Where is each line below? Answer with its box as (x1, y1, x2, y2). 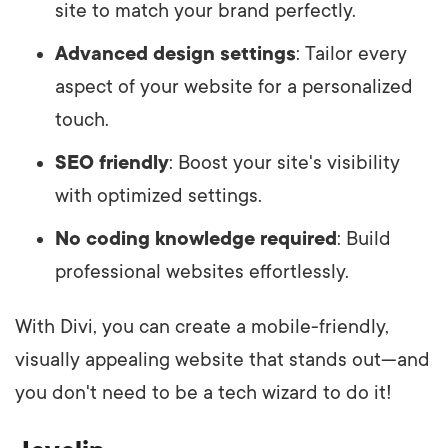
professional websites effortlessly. (55, 260, 349, 283)
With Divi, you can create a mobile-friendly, (15, 315, 389, 338)
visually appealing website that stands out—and (15, 348, 430, 371)
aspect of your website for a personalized (55, 75, 413, 98)
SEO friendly (55, 151, 169, 174)
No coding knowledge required (55, 227, 337, 250)
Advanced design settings (55, 42, 296, 65)
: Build (337, 227, 391, 250)
